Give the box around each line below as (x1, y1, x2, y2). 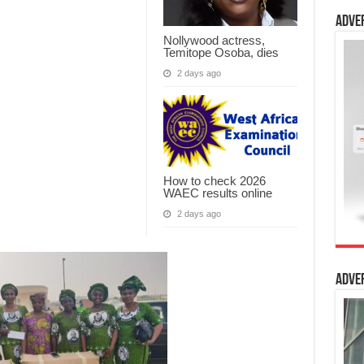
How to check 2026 (162, 173, 266, 188)
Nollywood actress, (162, 32, 265, 47)
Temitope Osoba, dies (162, 45, 279, 59)
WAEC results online (162, 185, 272, 200)
